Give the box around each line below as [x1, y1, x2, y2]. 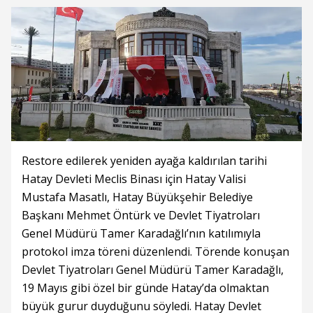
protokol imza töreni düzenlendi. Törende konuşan [22, 244, 289, 259]
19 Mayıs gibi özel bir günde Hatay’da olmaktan [22, 280, 269, 296]
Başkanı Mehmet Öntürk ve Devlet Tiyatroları [22, 208, 260, 223]
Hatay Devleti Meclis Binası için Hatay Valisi [22, 171, 246, 187]
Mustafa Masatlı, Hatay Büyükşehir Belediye [22, 189, 253, 205]
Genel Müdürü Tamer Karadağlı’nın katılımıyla [22, 226, 261, 241]
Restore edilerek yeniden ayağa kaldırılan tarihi [22, 153, 267, 168]
